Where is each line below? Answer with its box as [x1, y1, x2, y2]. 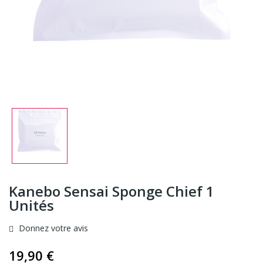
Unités [9, 195, 54, 215]
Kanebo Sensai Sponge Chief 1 [9, 181, 214, 201]
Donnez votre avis [16, 222, 88, 234]
